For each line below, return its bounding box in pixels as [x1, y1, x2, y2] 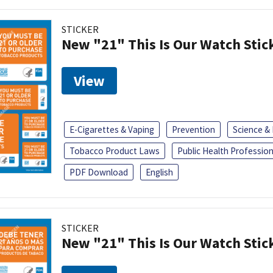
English [146, 166, 173, 178]
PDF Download [69, 166, 128, 178]
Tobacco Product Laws [69, 144, 160, 157]
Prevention [172, 123, 215, 135]
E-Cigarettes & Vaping [69, 123, 154, 135]
